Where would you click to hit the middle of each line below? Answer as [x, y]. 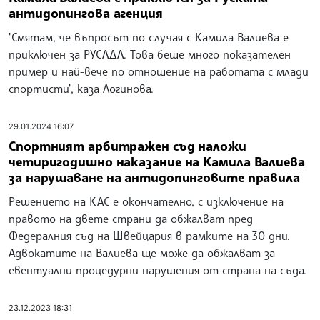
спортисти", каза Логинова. [81, 88]
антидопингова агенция [86, 12]
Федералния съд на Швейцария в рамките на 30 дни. [149, 236]
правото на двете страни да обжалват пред [131, 219]
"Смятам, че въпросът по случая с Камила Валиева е [149, 37]
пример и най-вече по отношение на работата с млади [159, 71]
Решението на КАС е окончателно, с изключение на [146, 202]
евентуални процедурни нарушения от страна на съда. [157, 270]
